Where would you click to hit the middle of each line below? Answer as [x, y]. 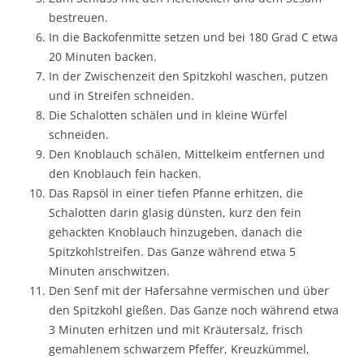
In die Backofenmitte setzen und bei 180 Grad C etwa [193, 37]
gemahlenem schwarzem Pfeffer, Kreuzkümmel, [179, 349]
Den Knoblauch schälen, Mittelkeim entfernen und [187, 154]
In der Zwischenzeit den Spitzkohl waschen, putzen [188, 76]
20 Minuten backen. [103, 56]
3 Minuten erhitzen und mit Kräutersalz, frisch [176, 329]
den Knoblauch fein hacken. [125, 173]
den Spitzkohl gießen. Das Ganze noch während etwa [194, 310]
